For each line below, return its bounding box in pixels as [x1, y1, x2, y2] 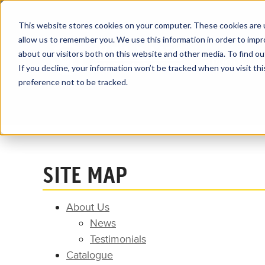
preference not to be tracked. [18, 76, 128, 87]
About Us [66, 201, 109, 214]
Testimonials [90, 232, 146, 245]
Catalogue [66, 248, 113, 261]
